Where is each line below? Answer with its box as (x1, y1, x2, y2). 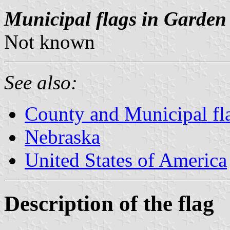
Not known (4, 30, 95, 53)
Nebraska (25, 125, 100, 148)
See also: (4, 71, 78, 93)
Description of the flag (4, 191, 214, 216)
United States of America (25, 148, 227, 171)
